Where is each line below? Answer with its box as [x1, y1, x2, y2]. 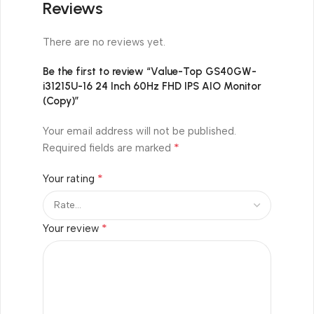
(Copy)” [43, 94, 79, 107]
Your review [43, 221, 102, 235]
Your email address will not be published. [43, 124, 236, 137]
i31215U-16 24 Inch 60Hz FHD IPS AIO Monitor [43, 79, 261, 93]
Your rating [43, 172, 97, 185]
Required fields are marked [43, 141, 174, 154]
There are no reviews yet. [43, 35, 165, 48]
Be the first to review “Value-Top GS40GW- [43, 64, 257, 78]
